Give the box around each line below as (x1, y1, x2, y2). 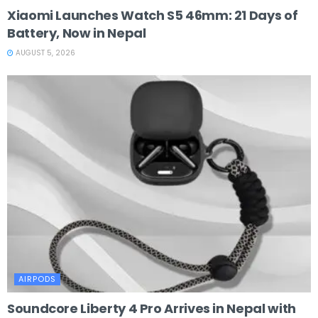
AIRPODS (18, 273, 56, 285)
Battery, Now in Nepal (7, 23, 146, 42)
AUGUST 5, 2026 (13, 47, 75, 58)
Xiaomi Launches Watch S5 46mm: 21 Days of (7, 6, 298, 24)
